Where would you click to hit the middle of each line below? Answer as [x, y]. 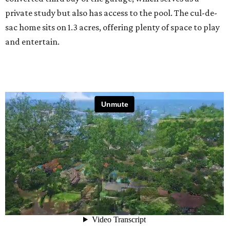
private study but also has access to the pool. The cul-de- [111, 13]
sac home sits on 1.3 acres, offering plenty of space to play [112, 27]
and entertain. [32, 42]
